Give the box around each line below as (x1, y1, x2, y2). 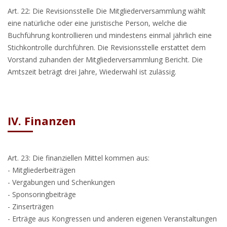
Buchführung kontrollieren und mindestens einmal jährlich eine (8, 30, 212, 40)
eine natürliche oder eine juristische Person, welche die (8, 18, 187, 28)
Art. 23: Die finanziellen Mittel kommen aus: (8, 153, 149, 163)
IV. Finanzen (8, 113, 76, 128)
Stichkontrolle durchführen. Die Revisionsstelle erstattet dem (8, 43, 206, 52)
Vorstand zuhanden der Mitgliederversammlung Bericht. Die (8, 55, 203, 64)
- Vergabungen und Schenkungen (8, 177, 115, 187)
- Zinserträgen (8, 202, 54, 211)
